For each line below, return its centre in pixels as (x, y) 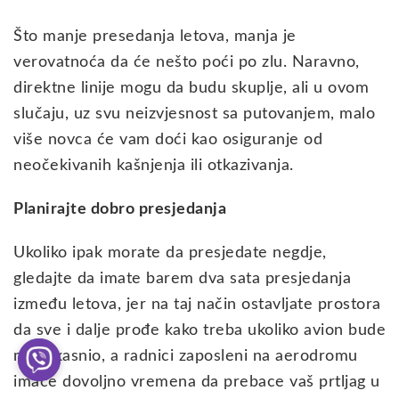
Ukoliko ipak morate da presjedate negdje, (170, 253)
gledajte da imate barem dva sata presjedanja (182, 279)
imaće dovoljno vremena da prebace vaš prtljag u (197, 383)
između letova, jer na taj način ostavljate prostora (197, 305)
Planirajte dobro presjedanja (120, 210)
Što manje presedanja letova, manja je (155, 37)
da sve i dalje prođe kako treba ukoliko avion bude (199, 331)
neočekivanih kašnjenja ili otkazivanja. (154, 166)
